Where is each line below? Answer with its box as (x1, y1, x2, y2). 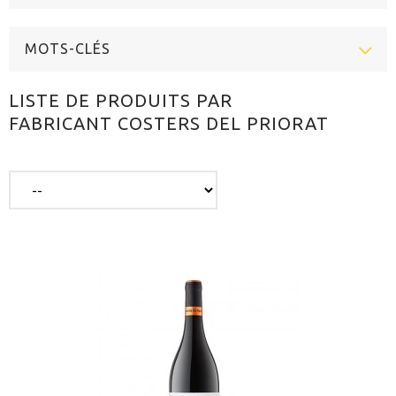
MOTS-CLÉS (25, 41, 110, 57)
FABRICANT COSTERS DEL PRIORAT (9, 113, 329, 133)
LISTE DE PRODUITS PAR (9, 90, 232, 110)
